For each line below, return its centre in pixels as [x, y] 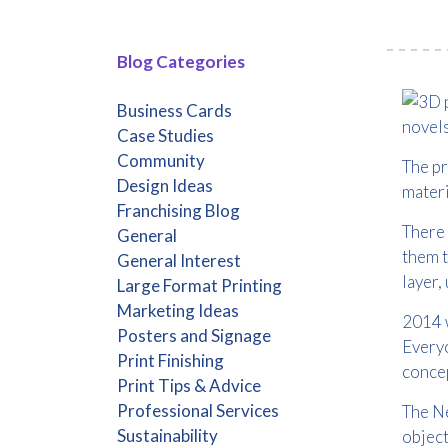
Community [161, 160]
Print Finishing [170, 360]
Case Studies [165, 135]
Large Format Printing [199, 285]
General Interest [179, 260]
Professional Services [198, 410]
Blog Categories [181, 61]
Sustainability [167, 435]
